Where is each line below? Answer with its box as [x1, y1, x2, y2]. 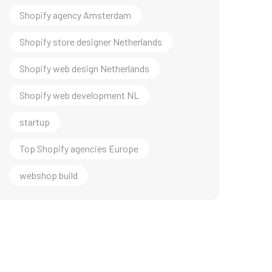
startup [19, 116, 50, 127]
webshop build [19, 169, 78, 181]
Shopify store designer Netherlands [19, 36, 162, 47]
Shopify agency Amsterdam [19, 9, 131, 21]
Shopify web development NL [19, 89, 139, 101]
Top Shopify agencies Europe [19, 143, 138, 154]
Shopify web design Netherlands [19, 63, 149, 74]
